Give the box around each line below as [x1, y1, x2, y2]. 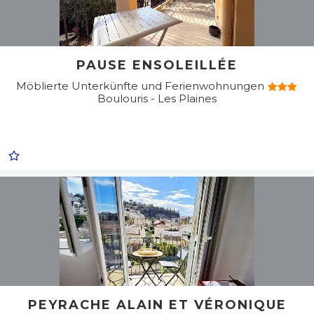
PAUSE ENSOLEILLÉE [76, 57, 238, 73]
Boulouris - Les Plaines [97, 91, 217, 105]
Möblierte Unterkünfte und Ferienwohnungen [16, 79, 267, 93]
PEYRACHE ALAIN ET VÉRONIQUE [27, 297, 287, 313]
